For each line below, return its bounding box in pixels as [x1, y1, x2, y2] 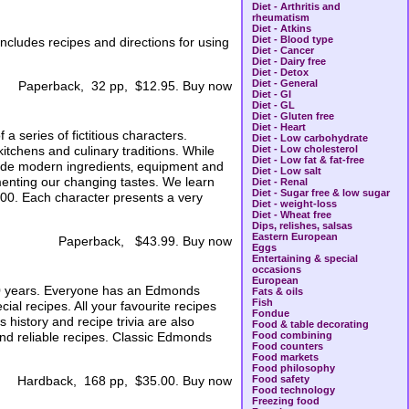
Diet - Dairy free [252, 56, 326, 67]
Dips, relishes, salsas [252, 220, 352, 231]
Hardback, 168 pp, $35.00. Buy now [17, 373, 232, 389]
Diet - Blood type [252, 34, 333, 45]
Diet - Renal [252, 176, 308, 187]
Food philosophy [252, 362, 335, 373]
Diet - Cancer [252, 45, 314, 56]
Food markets [252, 351, 319, 362]
